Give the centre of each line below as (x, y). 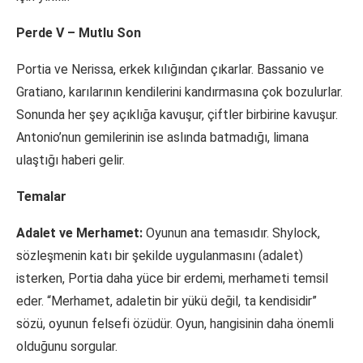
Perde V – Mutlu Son (79, 33)
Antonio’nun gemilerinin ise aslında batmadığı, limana (162, 138)
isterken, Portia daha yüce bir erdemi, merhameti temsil (172, 279)
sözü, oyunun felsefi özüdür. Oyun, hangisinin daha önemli (175, 324)
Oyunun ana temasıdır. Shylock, (231, 233)
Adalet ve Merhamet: (79, 233)
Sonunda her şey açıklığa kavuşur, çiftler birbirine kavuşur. (177, 115)
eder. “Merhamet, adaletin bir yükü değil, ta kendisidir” (167, 301)
